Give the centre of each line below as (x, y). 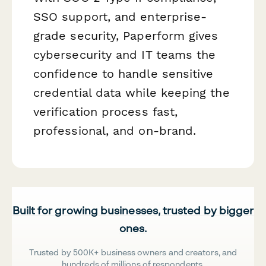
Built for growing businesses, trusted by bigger (133, 210)
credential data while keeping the (132, 92)
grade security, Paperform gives (126, 35)
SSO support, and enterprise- (120, 16)
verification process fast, (106, 111)
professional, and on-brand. (115, 130)
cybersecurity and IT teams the (125, 54)
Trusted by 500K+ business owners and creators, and (133, 252)
